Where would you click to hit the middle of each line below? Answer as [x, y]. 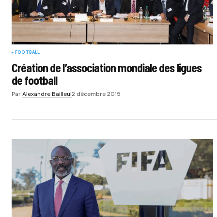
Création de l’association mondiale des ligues [107, 67]
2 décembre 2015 [96, 94]
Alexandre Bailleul [47, 94]
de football [35, 80]
